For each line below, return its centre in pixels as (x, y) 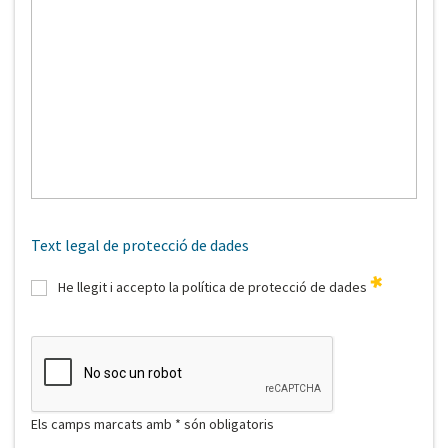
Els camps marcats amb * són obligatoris (152, 424)
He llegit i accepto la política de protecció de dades (212, 287)
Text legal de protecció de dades (140, 245)
